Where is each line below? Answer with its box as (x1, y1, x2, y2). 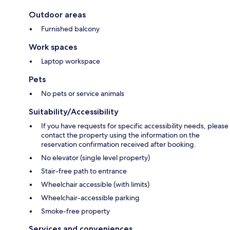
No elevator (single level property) (41, 153, 150, 163)
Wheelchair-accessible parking (41, 193, 140, 203)
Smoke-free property (41, 206, 110, 216)
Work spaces (29, 42, 77, 52)
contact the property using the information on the (41, 130, 200, 140)
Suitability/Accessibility (29, 107, 119, 117)
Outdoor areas (29, 10, 86, 20)
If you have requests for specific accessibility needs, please (41, 121, 228, 131)
